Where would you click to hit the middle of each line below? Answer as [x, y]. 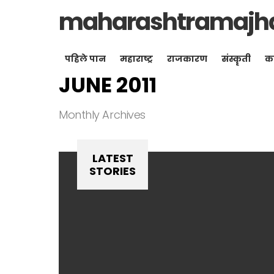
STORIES [113, 171]
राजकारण [187, 59]
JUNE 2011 [108, 85]
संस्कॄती [236, 59]
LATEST [113, 158]
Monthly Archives [102, 115]
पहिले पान [85, 59]
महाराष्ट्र [136, 59]
